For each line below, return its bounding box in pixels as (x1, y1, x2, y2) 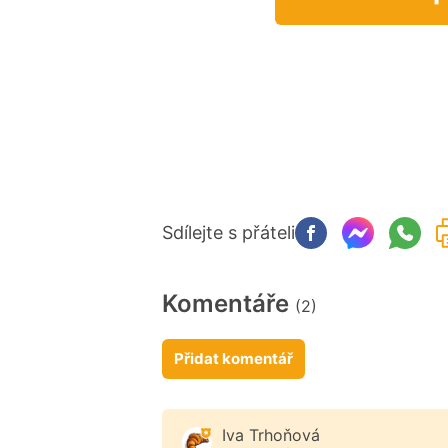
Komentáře (162, 289, 295, 319)
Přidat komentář (174, 349, 293, 369)
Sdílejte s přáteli (162, 222, 295, 244)
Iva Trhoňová (222, 425, 320, 446)
